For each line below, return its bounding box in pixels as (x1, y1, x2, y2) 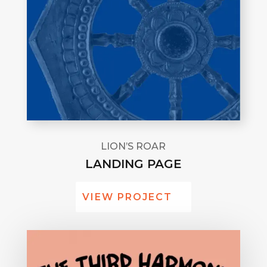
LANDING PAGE (85, 156, 182, 171)
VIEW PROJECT (82, 191, 173, 203)
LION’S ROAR (101, 140, 166, 152)
